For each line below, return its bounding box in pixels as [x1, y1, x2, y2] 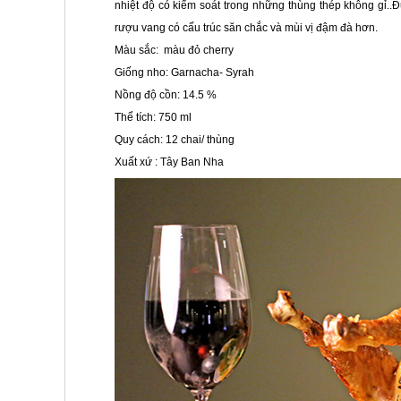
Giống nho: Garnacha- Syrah [115, 66, 254, 79]
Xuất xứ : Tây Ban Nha [115, 156, 224, 168]
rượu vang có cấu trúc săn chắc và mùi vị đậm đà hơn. [115, 21, 378, 34]
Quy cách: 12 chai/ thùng [115, 133, 235, 146]
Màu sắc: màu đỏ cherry [115, 44, 234, 56]
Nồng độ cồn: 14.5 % [115, 89, 217, 101]
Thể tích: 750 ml [115, 111, 192, 124]
